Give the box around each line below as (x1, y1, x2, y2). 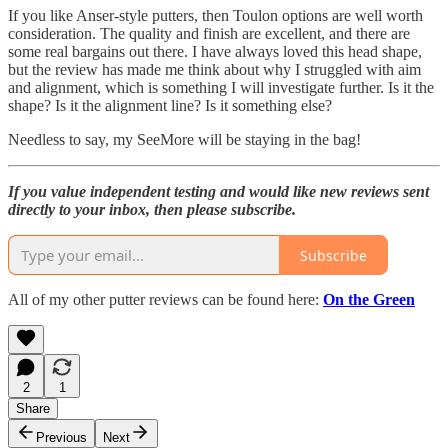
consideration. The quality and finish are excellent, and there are (8, 25, 410, 43)
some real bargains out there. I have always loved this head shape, (8, 43, 422, 61)
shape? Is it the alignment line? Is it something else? (8, 97, 332, 115)
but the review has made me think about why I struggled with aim (8, 61, 421, 79)
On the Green (323, 291, 415, 309)
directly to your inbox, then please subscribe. (8, 201, 296, 219)
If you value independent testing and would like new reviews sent (8, 183, 429, 201)
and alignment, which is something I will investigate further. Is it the (8, 79, 434, 97)
